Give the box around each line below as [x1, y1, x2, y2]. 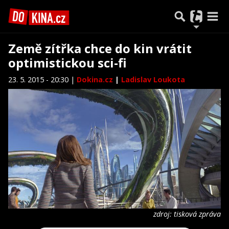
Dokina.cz [77, 75, 115, 84]
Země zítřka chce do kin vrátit [8, 40, 192, 57]
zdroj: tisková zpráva [153, 209, 221, 219]
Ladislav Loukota [121, 75, 185, 84]
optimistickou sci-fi [8, 54, 127, 71]
